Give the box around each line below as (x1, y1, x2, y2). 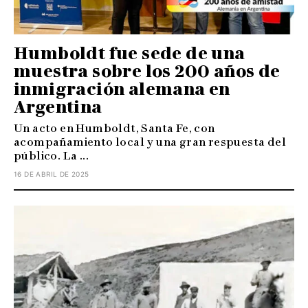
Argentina (14, 97, 102, 118)
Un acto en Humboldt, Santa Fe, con (14, 122, 215, 135)
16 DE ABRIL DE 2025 (14, 170, 89, 179)
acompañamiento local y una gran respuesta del (14, 135, 286, 149)
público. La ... (14, 149, 89, 163)
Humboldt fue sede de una (14, 43, 245, 64)
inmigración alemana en (14, 79, 230, 100)
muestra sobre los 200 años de (14, 61, 280, 82)
